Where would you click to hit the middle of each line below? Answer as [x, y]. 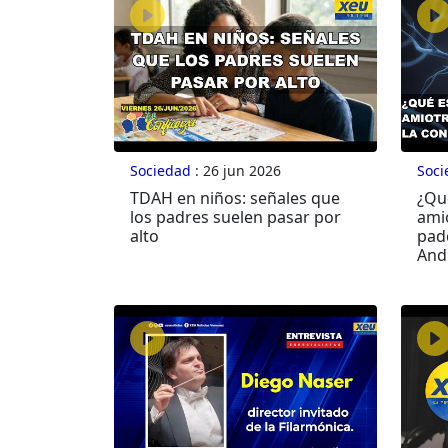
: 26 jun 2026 [236, 171]
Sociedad [160, 171]
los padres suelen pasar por [235, 217]
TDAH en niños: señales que [235, 198]
